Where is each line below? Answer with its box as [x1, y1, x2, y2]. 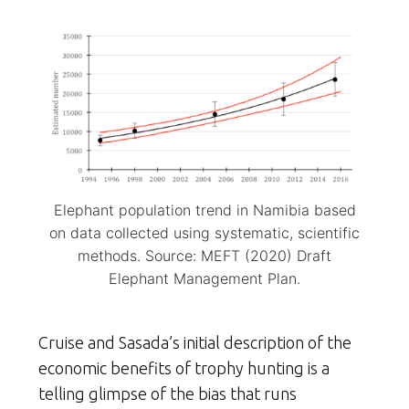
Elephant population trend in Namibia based [53, 200, 356, 219]
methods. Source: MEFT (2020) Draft [78, 246, 331, 265]
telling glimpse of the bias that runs [38, 383, 297, 403]
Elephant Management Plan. [109, 268, 300, 288]
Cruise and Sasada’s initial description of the [38, 332, 351, 351]
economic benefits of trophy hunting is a [38, 358, 330, 377]
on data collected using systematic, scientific [49, 223, 360, 242]
